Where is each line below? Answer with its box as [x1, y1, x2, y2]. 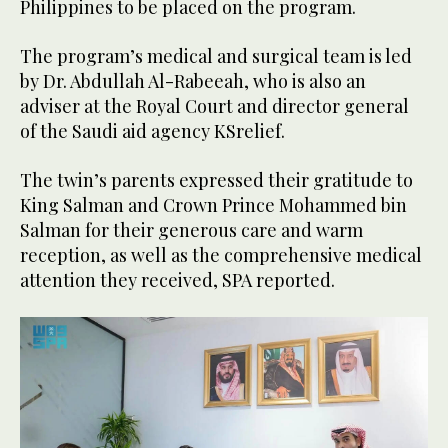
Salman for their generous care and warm [20, 218, 363, 243]
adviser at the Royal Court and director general [20, 94, 409, 119]
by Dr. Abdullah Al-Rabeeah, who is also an [20, 69, 366, 94]
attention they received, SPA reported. [20, 268, 335, 293]
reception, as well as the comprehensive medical [20, 243, 422, 268]
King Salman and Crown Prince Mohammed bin [20, 193, 407, 218]
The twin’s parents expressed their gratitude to [20, 168, 413, 193]
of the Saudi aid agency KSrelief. [20, 119, 285, 144]
